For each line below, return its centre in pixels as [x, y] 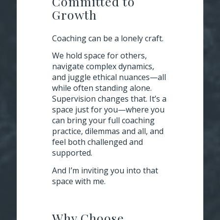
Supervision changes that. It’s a [109, 99]
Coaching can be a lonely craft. [108, 38]
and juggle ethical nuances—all [109, 77]
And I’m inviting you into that [105, 170]
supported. [72, 153]
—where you [141, 110]
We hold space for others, [99, 56]
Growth [74, 15]
